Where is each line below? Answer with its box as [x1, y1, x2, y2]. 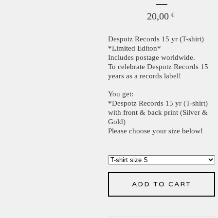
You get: [108, 90, 133, 98]
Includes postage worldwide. [108, 54, 195, 61]
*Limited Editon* [108, 44, 161, 52]
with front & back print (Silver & [108, 109, 208, 116]
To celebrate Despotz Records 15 [108, 63, 208, 71]
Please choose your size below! [108, 127, 203, 135]
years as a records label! [108, 72, 181, 80]
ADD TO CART [132, 180, 191, 188]
